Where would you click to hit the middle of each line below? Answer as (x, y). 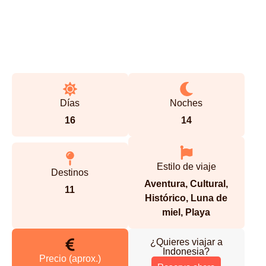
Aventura (165, 184)
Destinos (70, 172)
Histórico (166, 198)
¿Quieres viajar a (186, 242)
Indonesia (184, 251)
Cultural (208, 184)
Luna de (209, 198)
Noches (186, 103)
